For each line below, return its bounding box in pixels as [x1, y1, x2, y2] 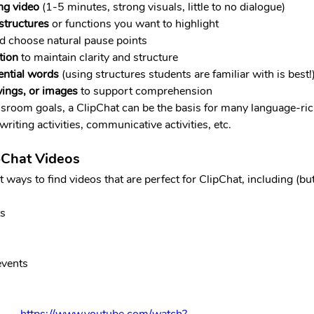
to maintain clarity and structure [18, 50, 178, 66]
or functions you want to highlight [49, 16, 219, 32]
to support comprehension [78, 83, 212, 100]
